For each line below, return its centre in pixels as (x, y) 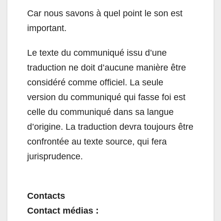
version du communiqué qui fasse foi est (106, 97)
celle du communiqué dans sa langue (100, 112)
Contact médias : (63, 211)
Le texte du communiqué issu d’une (97, 53)
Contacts (46, 196)
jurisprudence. (55, 157)
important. (47, 28)
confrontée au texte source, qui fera (97, 142)
